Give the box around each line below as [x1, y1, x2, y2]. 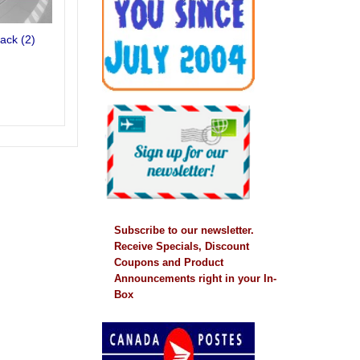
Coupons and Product [114, 256, 223, 268]
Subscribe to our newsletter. [114, 223, 254, 236]
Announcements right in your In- [114, 272, 276, 284]
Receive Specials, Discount [114, 239, 249, 252]
